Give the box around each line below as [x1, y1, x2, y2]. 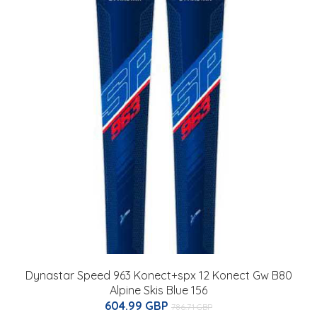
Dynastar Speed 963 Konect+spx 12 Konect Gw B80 [25, 267, 292, 282]
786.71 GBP [171, 301, 212, 312]
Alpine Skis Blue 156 [110, 282, 207, 297]
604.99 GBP [105, 298, 171, 313]
